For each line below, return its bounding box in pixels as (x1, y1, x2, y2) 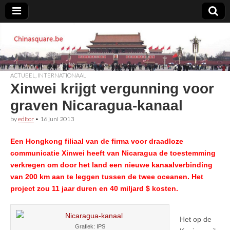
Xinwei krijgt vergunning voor (10, 80, 214, 97)
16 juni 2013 (40, 114, 74, 123)
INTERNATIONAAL (37, 71, 86, 79)
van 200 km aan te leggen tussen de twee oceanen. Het (10, 172, 203, 181)
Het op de (180, 215, 212, 223)
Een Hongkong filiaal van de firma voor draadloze (10, 137, 183, 145)
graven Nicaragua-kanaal (10, 97, 183, 113)
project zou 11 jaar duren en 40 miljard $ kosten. (10, 184, 178, 193)
